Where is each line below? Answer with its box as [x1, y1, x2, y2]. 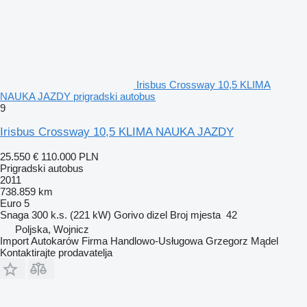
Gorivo [114, 208, 144, 221]
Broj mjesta [170, 208, 221, 221]
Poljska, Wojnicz [15, 223, 89, 235]
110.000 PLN [41, 150, 99, 162]
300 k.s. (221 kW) [32, 208, 111, 221]
